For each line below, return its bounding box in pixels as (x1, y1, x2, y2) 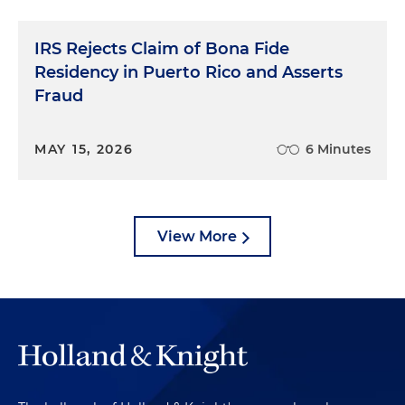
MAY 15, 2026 (34, 140, 134, 157)
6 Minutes (306, 140, 371, 157)
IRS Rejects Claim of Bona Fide (34, 38, 289, 59)
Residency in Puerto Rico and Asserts (34, 61, 343, 82)
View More (157, 227, 237, 245)
